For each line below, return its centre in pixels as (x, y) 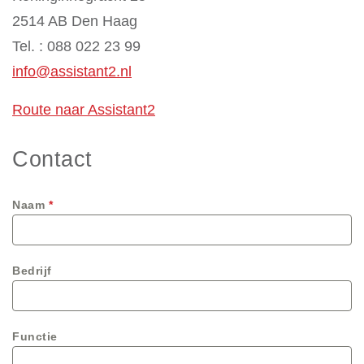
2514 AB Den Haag (75, 22)
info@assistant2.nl (72, 72)
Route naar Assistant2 (84, 110)
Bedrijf (32, 271)
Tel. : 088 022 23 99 (76, 47)
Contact (52, 159)
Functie (35, 337)
